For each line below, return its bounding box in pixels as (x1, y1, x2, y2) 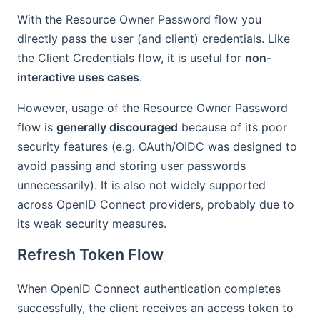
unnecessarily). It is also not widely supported (17, 178, 266, 193)
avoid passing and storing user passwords (17, 159, 246, 174)
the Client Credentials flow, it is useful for (17, 51, 245, 66)
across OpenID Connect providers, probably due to (17, 197, 294, 212)
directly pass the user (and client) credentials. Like (17, 31, 290, 46)
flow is (17, 120, 56, 135)
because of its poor (178, 120, 287, 135)
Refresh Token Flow (17, 245, 164, 264)
